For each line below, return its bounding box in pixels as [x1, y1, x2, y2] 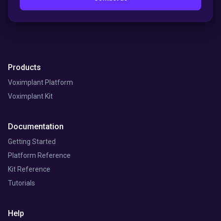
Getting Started [8, 138, 56, 146]
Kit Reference [8, 165, 50, 174]
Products [8, 63, 41, 73]
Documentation [8, 122, 64, 132]
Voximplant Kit [8, 92, 53, 101]
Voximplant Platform [8, 78, 73, 87]
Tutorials [8, 179, 35, 187]
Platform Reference [8, 151, 71, 160]
